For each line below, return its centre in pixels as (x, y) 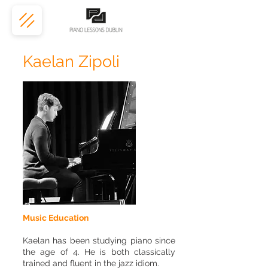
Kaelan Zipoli (71, 61)
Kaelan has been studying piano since (99, 240)
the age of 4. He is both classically (99, 252)
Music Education (56, 218)
